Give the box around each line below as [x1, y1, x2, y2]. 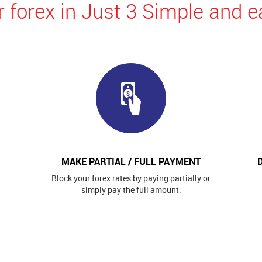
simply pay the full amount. [81, 184, 181, 195]
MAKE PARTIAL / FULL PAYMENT [61, 154, 201, 168]
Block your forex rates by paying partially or [51, 172, 211, 184]
